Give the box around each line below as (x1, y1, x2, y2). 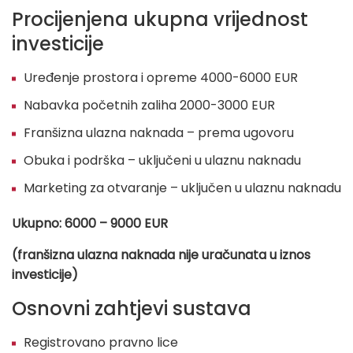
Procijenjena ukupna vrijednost (12, 6, 308, 33)
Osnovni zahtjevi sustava (12, 295, 251, 322)
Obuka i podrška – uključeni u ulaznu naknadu (24, 151, 301, 170)
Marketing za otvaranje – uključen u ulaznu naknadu (24, 179, 341, 198)
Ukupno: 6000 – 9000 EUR (12, 214, 168, 233)
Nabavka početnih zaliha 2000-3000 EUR (24, 96, 275, 115)
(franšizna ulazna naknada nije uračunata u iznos (12, 246, 310, 265)
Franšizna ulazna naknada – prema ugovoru (24, 124, 294, 143)
